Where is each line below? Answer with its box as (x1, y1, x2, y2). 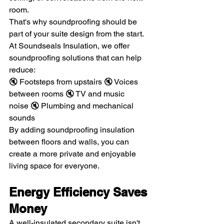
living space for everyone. (9, 161, 99, 171)
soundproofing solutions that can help (9, 53, 143, 63)
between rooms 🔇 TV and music (9, 89, 126, 99)
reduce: (9, 65, 35, 75)
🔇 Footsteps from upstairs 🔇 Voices (9, 77, 140, 87)
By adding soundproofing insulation (9, 125, 136, 135)
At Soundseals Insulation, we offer (9, 41, 131, 51)
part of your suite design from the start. (9, 29, 144, 39)
